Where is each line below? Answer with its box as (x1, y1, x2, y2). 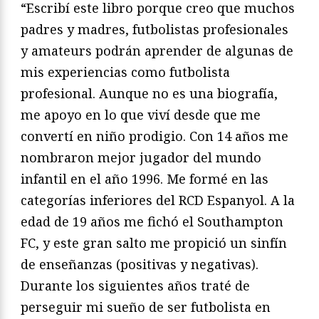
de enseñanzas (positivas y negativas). (21, 256, 258, 273)
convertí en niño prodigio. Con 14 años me (21, 127, 288, 145)
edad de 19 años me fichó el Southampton (21, 213, 283, 231)
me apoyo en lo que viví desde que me (21, 106, 261, 124)
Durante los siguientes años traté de (21, 277, 250, 295)
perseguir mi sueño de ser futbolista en (21, 298, 271, 316)
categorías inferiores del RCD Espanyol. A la (21, 192, 295, 209)
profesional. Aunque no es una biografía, (21, 85, 278, 103)
